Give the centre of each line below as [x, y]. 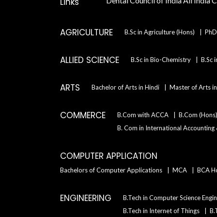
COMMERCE [83, 115]
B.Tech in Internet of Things [161, 211]
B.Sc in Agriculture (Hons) [160, 32]
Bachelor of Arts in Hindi [125, 87]
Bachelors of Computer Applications [111, 170]
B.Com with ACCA [143, 115]
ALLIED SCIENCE [90, 60]
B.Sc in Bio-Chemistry [161, 60]
